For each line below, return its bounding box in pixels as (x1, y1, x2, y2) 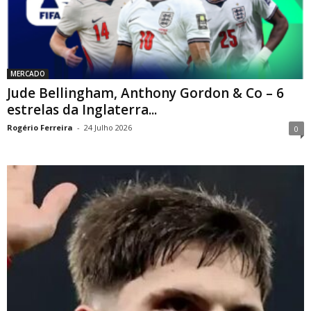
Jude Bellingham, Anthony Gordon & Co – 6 (7, 84, 284, 103)
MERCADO (10, 69, 45, 79)
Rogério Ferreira (7, 122, 73, 133)
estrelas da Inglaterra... (7, 101, 157, 119)
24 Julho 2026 (84, 122, 132, 133)
